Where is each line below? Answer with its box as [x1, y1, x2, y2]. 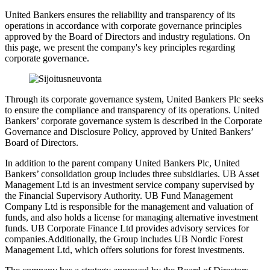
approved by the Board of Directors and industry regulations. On [5, 31, 250, 42]
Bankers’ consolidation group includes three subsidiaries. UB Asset [5, 168, 259, 179]
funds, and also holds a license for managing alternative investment [5, 212, 258, 222]
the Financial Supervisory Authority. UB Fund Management [5, 190, 233, 201]
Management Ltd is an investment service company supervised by [5, 179, 254, 190]
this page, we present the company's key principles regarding [5, 42, 235, 52]
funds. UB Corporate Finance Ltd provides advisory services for [5, 222, 249, 233]
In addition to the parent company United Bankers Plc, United [5, 157, 240, 168]
